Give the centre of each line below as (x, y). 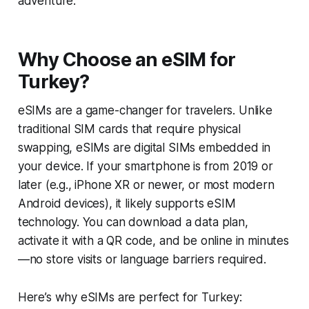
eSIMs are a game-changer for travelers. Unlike (145, 110)
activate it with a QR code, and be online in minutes (153, 240)
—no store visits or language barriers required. (142, 259)
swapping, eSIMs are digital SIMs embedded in (144, 147)
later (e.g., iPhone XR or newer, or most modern (146, 185)
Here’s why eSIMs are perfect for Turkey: (130, 297)
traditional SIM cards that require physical (129, 129)
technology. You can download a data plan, (133, 222)
